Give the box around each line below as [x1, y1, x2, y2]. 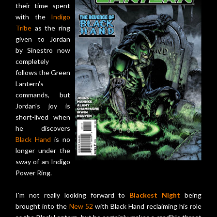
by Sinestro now [15, 46, 70, 55]
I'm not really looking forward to [15, 191, 130, 200]
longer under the [15, 146, 70, 155]
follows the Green [15, 68, 70, 77]
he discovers [15, 124, 70, 133]
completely [15, 57, 49, 66]
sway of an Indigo [15, 157, 70, 166]
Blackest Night [129, 191, 181, 200]
